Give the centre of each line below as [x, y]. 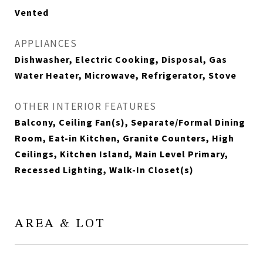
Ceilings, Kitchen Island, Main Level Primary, [122, 154]
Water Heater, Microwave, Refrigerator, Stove [126, 75]
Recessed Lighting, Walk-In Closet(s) [104, 170]
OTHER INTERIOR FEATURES [86, 106]
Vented [32, 12]
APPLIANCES [46, 43]
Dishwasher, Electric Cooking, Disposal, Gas [121, 59]
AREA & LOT [60, 224]
